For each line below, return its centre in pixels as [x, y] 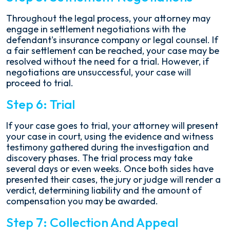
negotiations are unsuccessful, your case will [99, 72]
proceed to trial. [40, 83]
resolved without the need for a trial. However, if [108, 61]
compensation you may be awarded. [82, 201]
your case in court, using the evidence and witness [110, 136]
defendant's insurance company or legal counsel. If [112, 40]
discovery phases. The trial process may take [99, 158]
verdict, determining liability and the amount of [104, 190]
